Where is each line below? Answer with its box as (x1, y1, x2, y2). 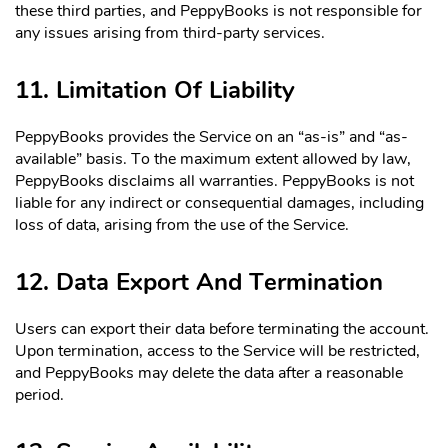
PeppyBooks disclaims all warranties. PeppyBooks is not (15, 169, 414, 192)
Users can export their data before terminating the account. (15, 317, 429, 340)
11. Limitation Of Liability (15, 74, 295, 107)
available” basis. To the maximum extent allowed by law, (15, 147, 411, 170)
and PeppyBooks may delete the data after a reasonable (15, 361, 403, 384)
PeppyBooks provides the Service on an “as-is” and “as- (15, 125, 408, 148)
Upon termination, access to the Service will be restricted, (15, 339, 420, 362)
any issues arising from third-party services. (15, 22, 325, 45)
